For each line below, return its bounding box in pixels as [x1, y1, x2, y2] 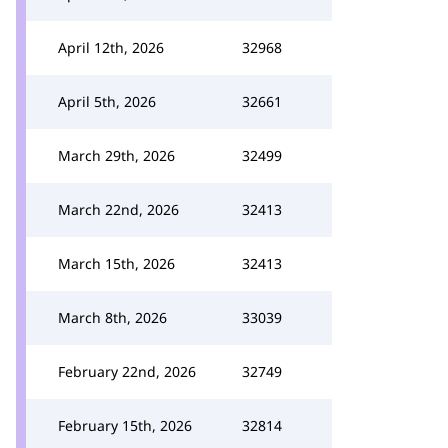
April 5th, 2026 [58, 92, 156, 111]
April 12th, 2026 [58, 38, 164, 57]
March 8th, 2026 [58, 308, 167, 327]
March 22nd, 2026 [58, 200, 179, 219]
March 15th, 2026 [58, 254, 175, 273]
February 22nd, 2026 [58, 362, 196, 381]
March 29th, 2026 [58, 146, 175, 165]
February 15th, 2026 [58, 416, 192, 435]
